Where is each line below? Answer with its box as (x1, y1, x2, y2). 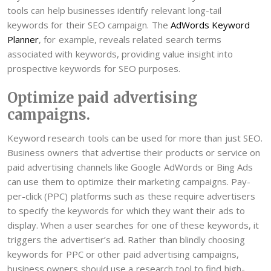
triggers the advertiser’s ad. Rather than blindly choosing (7, 233, 246, 246)
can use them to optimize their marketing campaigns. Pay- (7, 175, 251, 188)
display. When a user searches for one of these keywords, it (7, 218, 259, 231)
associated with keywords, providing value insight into (7, 48, 233, 60)
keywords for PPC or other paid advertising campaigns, (7, 247, 240, 260)
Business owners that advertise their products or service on (7, 146, 261, 158)
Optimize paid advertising (7, 88, 197, 106)
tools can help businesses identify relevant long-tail (7, 4, 221, 17)
